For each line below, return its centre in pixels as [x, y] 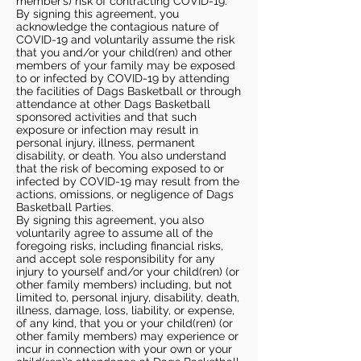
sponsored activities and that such [106, 117]
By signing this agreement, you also [110, 220]
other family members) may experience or [127, 336]
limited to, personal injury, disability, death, [128, 298]
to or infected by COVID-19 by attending [123, 79]
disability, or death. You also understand [121, 156]
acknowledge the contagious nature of [118, 27]
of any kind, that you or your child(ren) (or [124, 324]
